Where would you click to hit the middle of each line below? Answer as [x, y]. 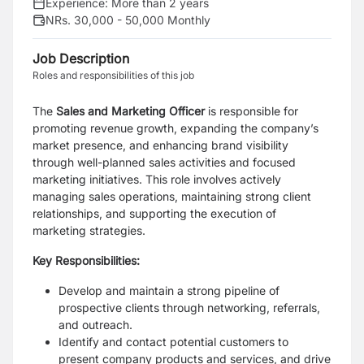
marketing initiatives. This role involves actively [157, 179]
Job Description [81, 58]
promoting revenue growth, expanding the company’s [175, 128]
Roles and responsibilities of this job [113, 75]
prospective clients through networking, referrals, [189, 308]
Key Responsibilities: [86, 260]
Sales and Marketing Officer [130, 111]
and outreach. [95, 325]
